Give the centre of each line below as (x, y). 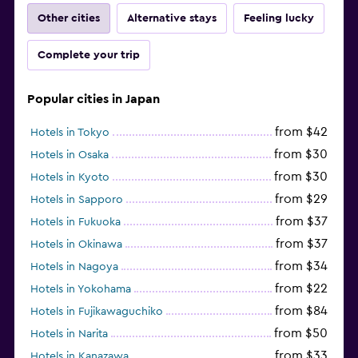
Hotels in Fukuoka (76, 222)
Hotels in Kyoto (70, 177)
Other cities (69, 18)
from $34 (301, 266)
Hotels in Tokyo (70, 132)
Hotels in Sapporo (77, 199)
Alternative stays (172, 18)
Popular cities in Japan (93, 99)
